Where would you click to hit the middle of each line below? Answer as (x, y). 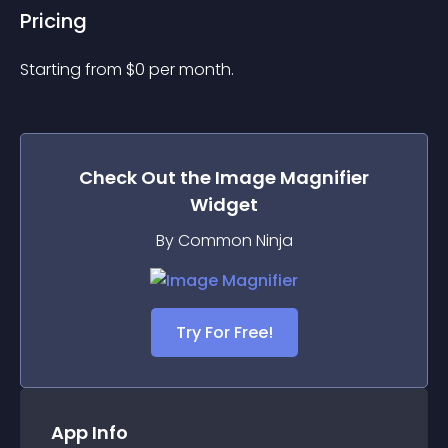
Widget (224, 204)
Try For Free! (224, 332)
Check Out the (147, 177)
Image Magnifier (292, 177)
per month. (191, 69)
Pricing (53, 21)
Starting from (73, 69)
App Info (89, 432)
